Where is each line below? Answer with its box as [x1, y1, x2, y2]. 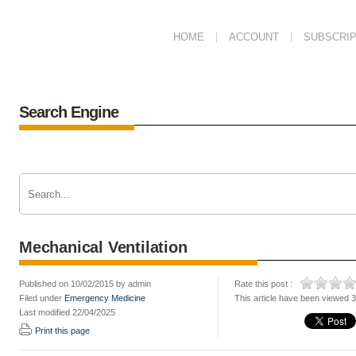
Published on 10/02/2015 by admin [19, 279, 151, 288]
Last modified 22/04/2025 [19, 308, 115, 317]
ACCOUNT [229, 31, 279, 43]
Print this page [35, 326, 90, 335]
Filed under [19, 293, 64, 303]
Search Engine [19, 103, 118, 121]
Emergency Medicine [64, 293, 145, 303]
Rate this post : [234, 279, 292, 288]
